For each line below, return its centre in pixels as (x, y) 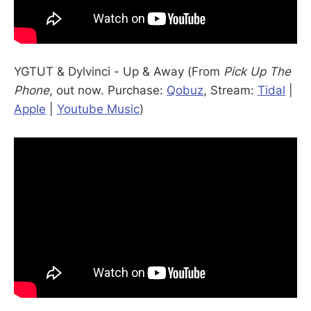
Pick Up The (257, 71)
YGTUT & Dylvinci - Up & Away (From (119, 71)
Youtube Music (98, 109)
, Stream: (230, 90)
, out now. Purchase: (108, 90)
